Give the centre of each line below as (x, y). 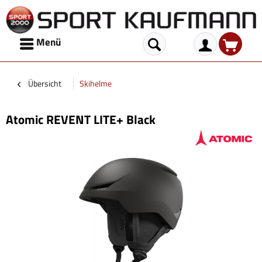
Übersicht (45, 83)
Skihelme (96, 83)
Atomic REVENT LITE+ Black (81, 119)
